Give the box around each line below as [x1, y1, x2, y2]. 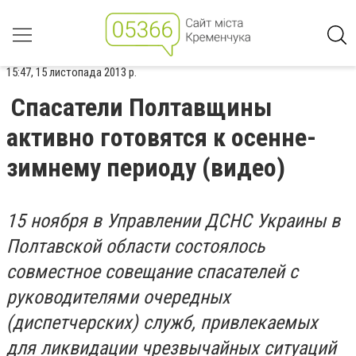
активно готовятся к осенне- [6, 122, 316, 153]
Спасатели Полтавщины [11, 92, 273, 122]
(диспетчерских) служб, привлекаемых [6, 311, 318, 334]
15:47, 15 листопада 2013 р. [6, 65, 137, 79]
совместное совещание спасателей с [6, 261, 298, 283]
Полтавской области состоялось [6, 235, 265, 257]
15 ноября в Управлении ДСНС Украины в [6, 210, 340, 232]
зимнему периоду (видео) [6, 153, 285, 183]
